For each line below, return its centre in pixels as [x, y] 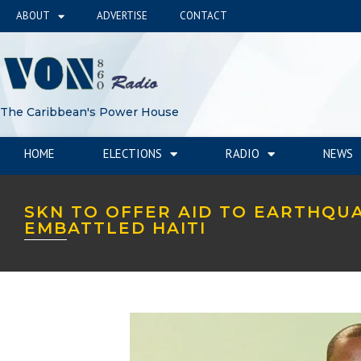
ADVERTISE [122, 16]
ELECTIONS [133, 154]
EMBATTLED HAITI [115, 228]
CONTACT [203, 16]
